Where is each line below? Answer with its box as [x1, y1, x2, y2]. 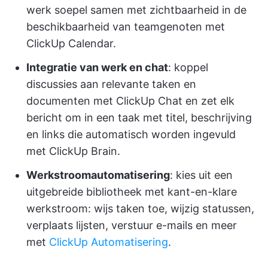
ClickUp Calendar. [26, 37, 116, 50]
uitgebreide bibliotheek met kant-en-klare [26, 185, 237, 199]
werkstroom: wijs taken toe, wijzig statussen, [26, 202, 254, 215]
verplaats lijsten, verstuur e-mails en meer [26, 219, 237, 232]
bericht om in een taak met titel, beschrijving [26, 111, 252, 124]
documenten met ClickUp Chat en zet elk [26, 95, 234, 108]
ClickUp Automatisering [49, 236, 168, 249]
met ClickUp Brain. [26, 145, 120, 158]
